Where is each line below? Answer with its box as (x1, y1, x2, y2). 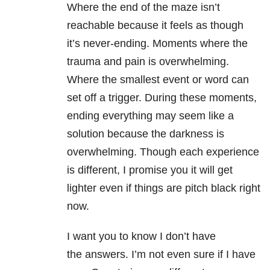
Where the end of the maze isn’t (67, 1, 220, 14)
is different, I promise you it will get (67, 164, 233, 177)
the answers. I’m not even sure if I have (67, 248, 256, 261)
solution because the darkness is (67, 128, 224, 140)
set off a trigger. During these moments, (67, 92, 257, 104)
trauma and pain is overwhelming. (67, 55, 229, 68)
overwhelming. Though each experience (67, 146, 259, 159)
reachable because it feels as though (67, 19, 243, 32)
